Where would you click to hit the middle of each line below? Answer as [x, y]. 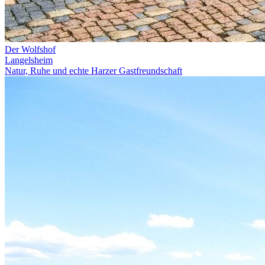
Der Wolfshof [30, 49]
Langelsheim [29, 60]
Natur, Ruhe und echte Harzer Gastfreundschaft [93, 70]
